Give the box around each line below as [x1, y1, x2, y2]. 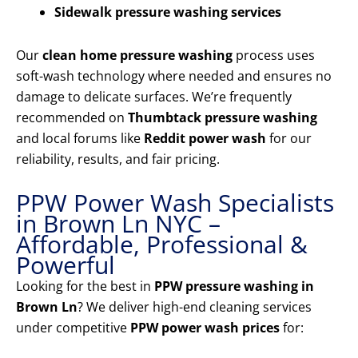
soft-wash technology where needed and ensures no [16, 67, 332, 86]
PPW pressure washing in [154, 277, 314, 296]
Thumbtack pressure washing [128, 109, 317, 127]
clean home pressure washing [42, 46, 233, 65]
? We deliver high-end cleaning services [78, 298, 312, 316]
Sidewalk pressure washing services [54, 3, 281, 22]
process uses [233, 46, 315, 65]
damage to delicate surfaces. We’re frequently [16, 88, 292, 106]
